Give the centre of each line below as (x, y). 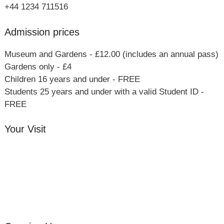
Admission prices (42, 32)
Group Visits (27, 201)
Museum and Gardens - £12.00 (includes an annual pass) (111, 54)
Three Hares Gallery (42, 176)
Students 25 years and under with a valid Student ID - (104, 91)
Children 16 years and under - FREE (72, 79)
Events (17, 189)
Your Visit (25, 129)
